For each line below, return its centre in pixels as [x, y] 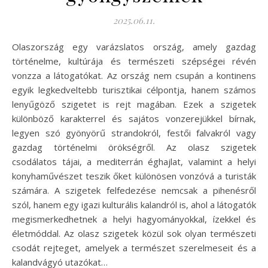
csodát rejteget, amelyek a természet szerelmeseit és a [134, 247]
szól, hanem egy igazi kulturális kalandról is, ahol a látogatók [134, 204]
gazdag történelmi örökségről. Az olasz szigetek [134, 147]
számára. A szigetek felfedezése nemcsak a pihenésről [134, 190]
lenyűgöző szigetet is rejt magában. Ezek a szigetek [134, 104]
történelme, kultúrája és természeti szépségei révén [134, 61]
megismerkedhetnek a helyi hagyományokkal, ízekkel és [134, 219]
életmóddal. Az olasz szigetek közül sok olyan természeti [134, 233]
